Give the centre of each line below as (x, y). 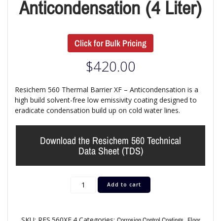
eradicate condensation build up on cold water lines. (97, 110)
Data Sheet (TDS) (110, 150)
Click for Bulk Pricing (110, 43)
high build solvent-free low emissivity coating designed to (106, 100)
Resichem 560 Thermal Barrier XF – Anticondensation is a (107, 89)
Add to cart (124, 184)
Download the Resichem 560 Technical (110, 140)
